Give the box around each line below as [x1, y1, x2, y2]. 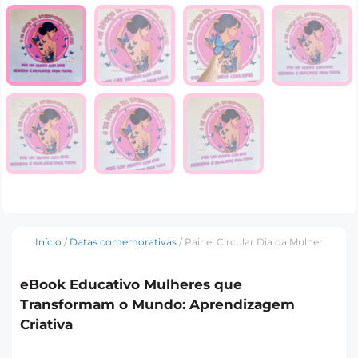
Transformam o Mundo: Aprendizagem [20, 296, 295, 313]
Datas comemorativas [70, 236, 177, 249]
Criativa [20, 316, 73, 333]
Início [35, 236, 62, 249]
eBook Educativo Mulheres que [20, 276, 242, 293]
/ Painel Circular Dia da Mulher [177, 236, 323, 249]
